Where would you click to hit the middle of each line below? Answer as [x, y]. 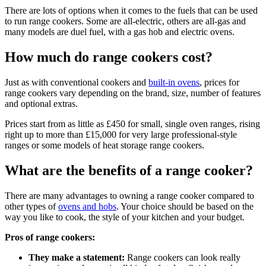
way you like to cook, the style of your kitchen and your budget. [125, 217]
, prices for [219, 82]
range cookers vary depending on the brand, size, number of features [133, 93]
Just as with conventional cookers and [77, 82]
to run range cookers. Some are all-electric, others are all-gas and [125, 21]
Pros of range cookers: [51, 237]
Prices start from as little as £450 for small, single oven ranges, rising [132, 123]
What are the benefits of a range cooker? [129, 170]
